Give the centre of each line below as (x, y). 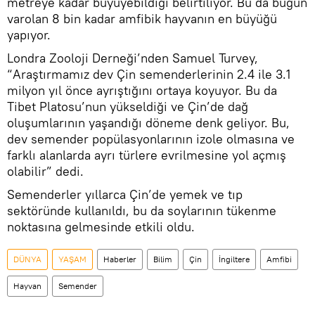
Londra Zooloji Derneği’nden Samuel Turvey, (133, 58)
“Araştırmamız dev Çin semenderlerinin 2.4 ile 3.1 (149, 74)
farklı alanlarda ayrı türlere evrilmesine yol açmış (147, 155)
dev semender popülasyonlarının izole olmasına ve (151, 139)
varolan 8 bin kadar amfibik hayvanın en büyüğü (142, 18)
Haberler (120, 259)
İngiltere (234, 259)
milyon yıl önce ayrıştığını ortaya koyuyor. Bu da (142, 90)
